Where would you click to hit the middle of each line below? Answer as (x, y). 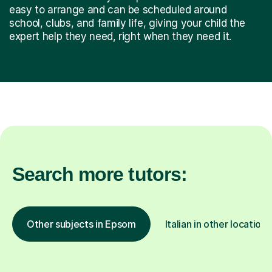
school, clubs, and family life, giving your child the (127, 23)
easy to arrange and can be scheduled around (118, 9)
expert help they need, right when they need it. (121, 36)
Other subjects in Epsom (81, 224)
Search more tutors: (100, 174)
